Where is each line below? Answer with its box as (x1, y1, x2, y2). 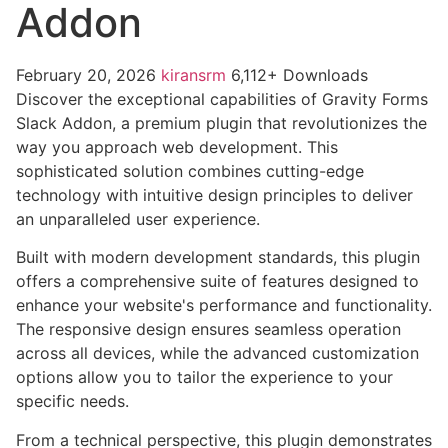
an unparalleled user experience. (16, 209, 260, 229)
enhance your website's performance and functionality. (16, 295, 432, 316)
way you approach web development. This (16, 137, 338, 157)
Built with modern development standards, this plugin (16, 247, 420, 268)
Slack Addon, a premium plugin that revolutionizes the (16, 113, 427, 133)
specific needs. (16, 391, 129, 412)
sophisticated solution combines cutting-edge (16, 161, 364, 181)
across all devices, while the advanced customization (16, 343, 419, 364)
